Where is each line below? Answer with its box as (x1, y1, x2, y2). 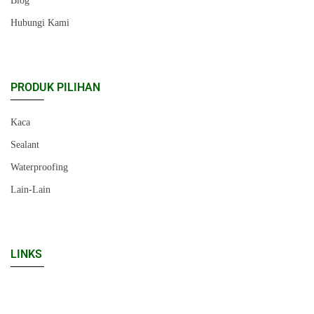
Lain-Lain (11, 184, 50, 196)
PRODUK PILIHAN (11, 81, 100, 95)
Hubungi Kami (11, 18, 69, 29)
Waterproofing (11, 162, 68, 173)
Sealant (11, 139, 39, 151)
